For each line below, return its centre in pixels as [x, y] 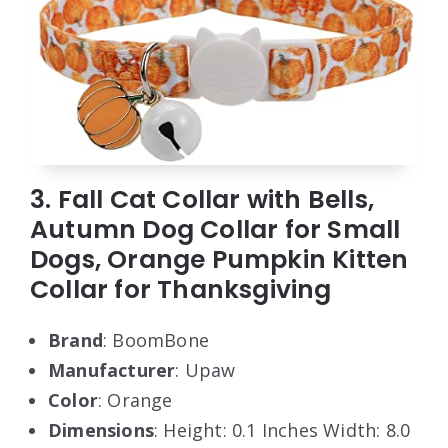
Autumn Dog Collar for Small [215, 229]
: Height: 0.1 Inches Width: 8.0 [282, 429]
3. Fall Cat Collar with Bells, [202, 199]
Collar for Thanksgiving [181, 289]
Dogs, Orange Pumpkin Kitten [219, 259]
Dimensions [101, 429]
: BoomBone [156, 339]
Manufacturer [112, 369]
